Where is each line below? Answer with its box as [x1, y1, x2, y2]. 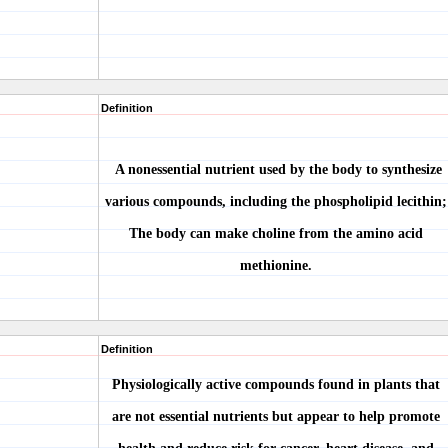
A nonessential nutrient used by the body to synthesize [110, 162, 442, 177]
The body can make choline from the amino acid [129, 226, 423, 241]
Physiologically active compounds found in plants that [112, 377, 440, 392]
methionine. [240, 258, 312, 273]
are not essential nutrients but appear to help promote [112, 409, 440, 424]
